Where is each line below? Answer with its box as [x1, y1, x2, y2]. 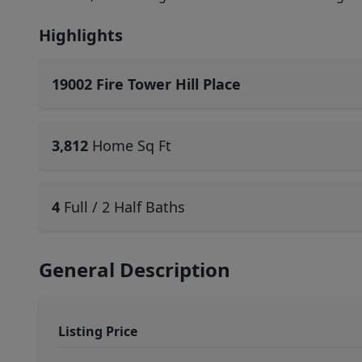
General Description [39, 256, 230, 283]
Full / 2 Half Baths [64, 197, 185, 217]
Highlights [39, 24, 123, 46]
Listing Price [58, 322, 137, 340]
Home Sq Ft [92, 136, 171, 155]
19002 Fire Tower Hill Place [52, 74, 241, 94]
